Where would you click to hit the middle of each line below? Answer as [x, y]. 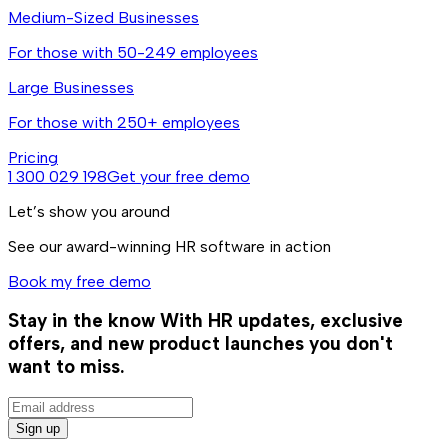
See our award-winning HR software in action [169, 246]
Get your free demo [178, 176]
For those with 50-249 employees [133, 52]
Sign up [38, 429]
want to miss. [66, 367]
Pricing [33, 157]
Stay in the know [81, 321]
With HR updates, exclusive [281, 321]
